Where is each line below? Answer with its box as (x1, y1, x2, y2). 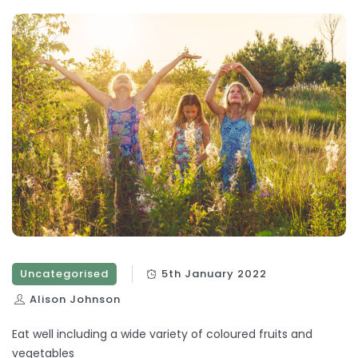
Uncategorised (20, 265, 109, 281)
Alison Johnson (30, 291, 121, 307)
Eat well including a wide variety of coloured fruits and (12, 325, 312, 342)
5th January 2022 (161, 265, 268, 281)
